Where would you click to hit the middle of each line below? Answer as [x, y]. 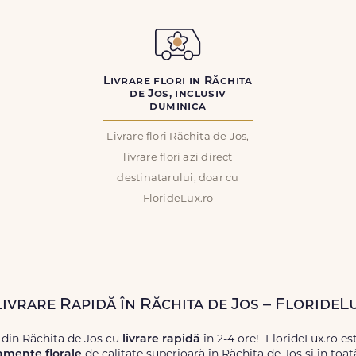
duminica [178, 107]
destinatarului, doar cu [178, 178]
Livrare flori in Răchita [178, 81]
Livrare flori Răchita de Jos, [178, 137]
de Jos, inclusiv [178, 94]
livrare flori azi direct [178, 158]
